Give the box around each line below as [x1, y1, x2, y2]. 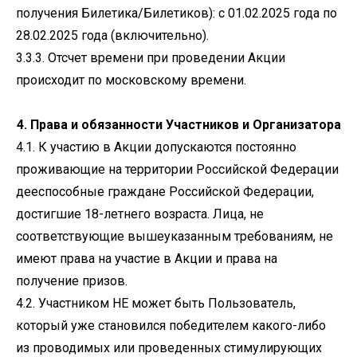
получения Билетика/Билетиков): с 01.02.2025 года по [16, 6, 337, 21]
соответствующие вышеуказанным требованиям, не [16, 229, 333, 244]
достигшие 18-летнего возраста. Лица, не [16, 206, 264, 222]
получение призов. [16, 273, 127, 288]
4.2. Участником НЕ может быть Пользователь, [16, 296, 296, 311]
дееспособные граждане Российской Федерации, [16, 184, 314, 199]
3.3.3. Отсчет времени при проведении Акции [16, 50, 285, 65]
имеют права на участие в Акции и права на [16, 251, 277, 266]
